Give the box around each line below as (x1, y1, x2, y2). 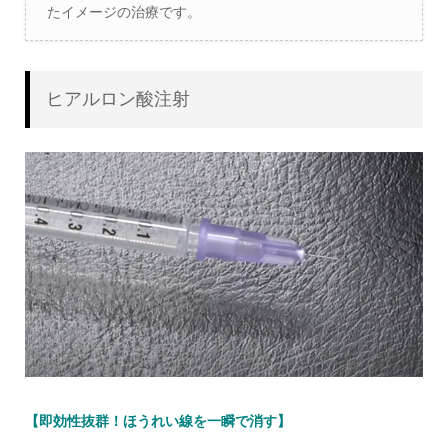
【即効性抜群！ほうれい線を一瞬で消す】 (24, 413, 291, 430)
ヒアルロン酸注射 (45, 88, 190, 109)
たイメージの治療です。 (46, 3, 201, 20)
